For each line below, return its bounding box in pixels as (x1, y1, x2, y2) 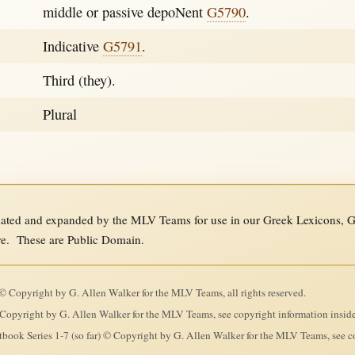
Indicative (42, 36, 103, 56)
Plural (42, 105, 77, 124)
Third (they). (42, 71, 116, 90)
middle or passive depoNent (42, 2, 207, 22)
